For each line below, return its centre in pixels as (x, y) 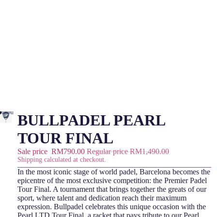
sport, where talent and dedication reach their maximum (102, 198)
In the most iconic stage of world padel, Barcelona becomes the (114, 171)
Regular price (108, 151)
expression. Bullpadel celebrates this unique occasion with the (112, 206)
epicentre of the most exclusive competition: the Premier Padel (112, 180)
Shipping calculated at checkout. (62, 160)
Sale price (33, 151)
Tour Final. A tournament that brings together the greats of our (112, 189)
